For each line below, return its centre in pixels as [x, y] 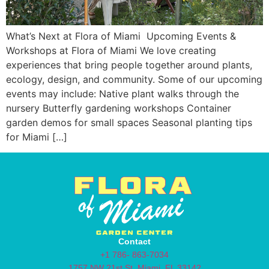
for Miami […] [37, 137]
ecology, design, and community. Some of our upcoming [134, 79]
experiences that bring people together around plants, [129, 65]
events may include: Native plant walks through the [122, 94]
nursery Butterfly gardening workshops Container [119, 108]
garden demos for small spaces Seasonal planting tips [129, 122]
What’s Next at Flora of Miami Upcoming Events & [121, 36]
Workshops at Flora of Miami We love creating [111, 50]
